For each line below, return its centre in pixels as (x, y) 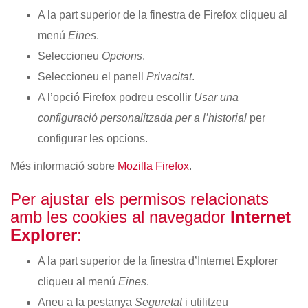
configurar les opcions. (93, 139)
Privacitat (169, 77)
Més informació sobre (64, 166)
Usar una (216, 97)
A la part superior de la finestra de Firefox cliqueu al (163, 15)
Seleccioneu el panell (92, 77)
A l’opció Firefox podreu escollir (116, 97)
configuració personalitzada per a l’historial (142, 118)
